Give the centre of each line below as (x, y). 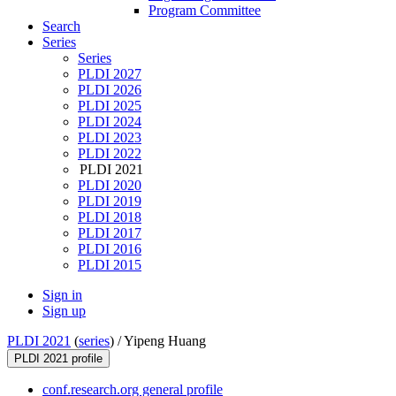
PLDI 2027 (110, 74)
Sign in (62, 295)
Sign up (64, 311)
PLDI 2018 (110, 217)
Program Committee (205, 11)
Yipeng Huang (165, 341)
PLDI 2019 (110, 202)
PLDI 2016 (110, 249)
